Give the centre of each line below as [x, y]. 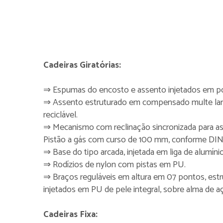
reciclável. [60, 115]
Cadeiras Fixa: [70, 215]
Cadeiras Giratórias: [82, 65]
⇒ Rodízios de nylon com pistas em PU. [114, 165]
